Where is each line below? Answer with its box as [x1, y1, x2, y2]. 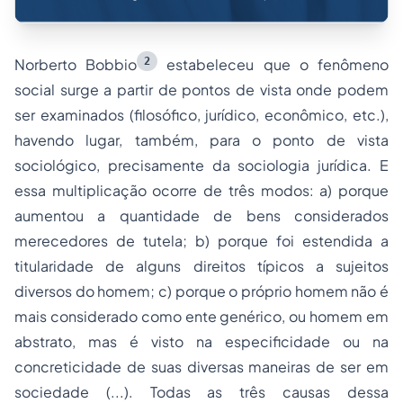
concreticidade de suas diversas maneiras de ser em [14, 357, 389, 377]
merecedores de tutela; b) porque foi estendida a [14, 231, 389, 251]
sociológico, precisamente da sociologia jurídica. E [14, 156, 389, 175]
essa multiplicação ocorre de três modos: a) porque [14, 181, 389, 201]
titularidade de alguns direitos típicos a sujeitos [14, 256, 389, 276]
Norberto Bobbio [14, 55, 138, 75]
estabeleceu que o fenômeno [157, 55, 390, 75]
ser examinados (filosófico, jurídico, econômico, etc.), [14, 105, 389, 125]
